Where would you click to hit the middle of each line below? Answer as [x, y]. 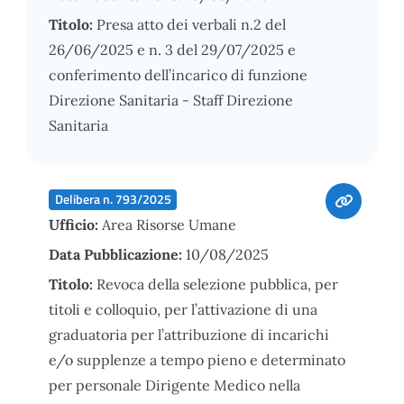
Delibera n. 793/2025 [113, 199]
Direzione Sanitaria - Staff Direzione [171, 100]
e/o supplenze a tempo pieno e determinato [197, 359]
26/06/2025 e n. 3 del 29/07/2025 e [172, 49]
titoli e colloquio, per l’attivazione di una [183, 309]
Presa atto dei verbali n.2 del [191, 24]
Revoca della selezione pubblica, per [217, 284]
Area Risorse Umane [169, 224]
